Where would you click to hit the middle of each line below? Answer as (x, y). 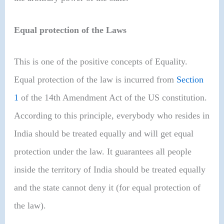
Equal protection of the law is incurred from (95, 79)
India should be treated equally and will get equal (104, 133)
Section (190, 79)
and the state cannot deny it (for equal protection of (107, 187)
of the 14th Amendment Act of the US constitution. (113, 97)
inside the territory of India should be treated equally (110, 169)
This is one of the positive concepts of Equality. (101, 61)
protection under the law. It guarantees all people (103, 151)
